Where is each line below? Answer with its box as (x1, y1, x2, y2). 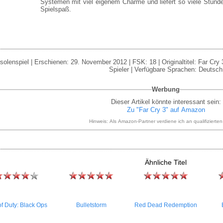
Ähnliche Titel (145, 158, 187, 166)
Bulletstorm (76, 202, 107, 209)
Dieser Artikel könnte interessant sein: (111, 98, 221, 106)
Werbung (152, 86, 180, 93)
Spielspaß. (40, 5, 71, 13)
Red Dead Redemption (134, 202, 197, 209)
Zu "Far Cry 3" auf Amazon (126, 106, 205, 113)
